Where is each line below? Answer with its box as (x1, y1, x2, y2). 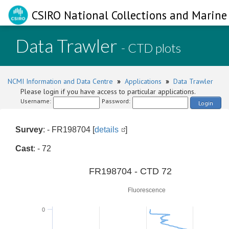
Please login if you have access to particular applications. (20, 87, 196, 96)
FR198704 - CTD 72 (89, 166, 172, 176)
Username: (20, 97, 51, 105)
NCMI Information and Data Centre (8, 77, 113, 86)
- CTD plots (121, 40, 181, 55)
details (95, 125, 119, 134)
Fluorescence (127, 187, 166, 194)
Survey (15, 125, 43, 134)
